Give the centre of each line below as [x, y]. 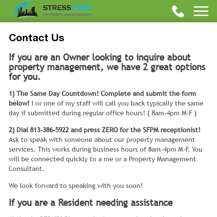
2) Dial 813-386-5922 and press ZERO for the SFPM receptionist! [105, 130]
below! [19, 103]
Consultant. [27, 169]
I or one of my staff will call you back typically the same [116, 103]
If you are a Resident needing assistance [91, 203]
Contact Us [37, 39]
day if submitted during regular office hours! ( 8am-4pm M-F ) [103, 113]
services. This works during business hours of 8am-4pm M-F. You [106, 149]
